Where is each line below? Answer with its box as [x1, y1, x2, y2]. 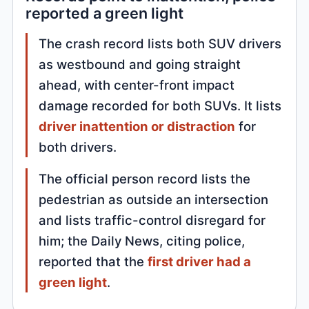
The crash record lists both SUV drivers [39, 35, 282, 51]
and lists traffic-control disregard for [39, 212, 266, 228]
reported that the [39, 253, 148, 269]
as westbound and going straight [39, 56, 241, 72]
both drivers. [39, 139, 117, 154]
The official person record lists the [39, 170, 251, 186]
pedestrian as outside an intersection [39, 191, 269, 207]
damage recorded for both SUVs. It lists [39, 97, 282, 113]
